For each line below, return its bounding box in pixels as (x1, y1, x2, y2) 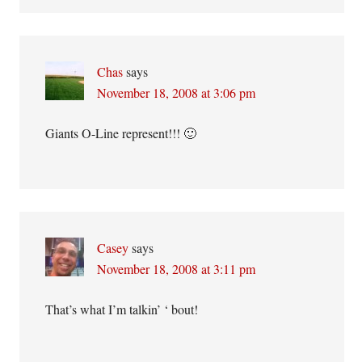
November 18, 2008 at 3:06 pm (97, 84, 256, 101)
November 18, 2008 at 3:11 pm (97, 260, 256, 277)
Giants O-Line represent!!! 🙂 (45, 124, 197, 141)
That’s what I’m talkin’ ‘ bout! (45, 301, 199, 318)
